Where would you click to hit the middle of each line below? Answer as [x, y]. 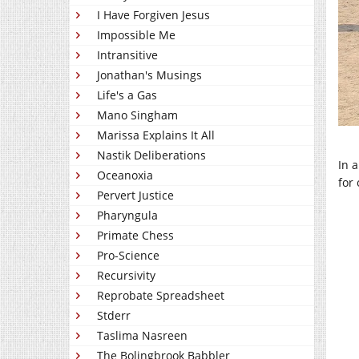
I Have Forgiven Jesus [153, 15]
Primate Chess [135, 236]
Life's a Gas [127, 95]
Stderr [114, 316]
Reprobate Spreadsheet [161, 296]
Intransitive [127, 55]
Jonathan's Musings [149, 75]
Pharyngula [127, 216]
